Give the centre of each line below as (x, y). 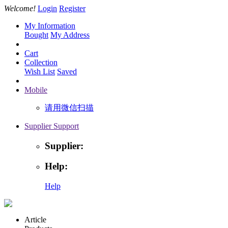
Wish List (40, 72)
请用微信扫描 (69, 108)
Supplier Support (52, 126)
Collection (41, 62)
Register (72, 8)
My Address (70, 35)
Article (35, 220)
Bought (36, 35)
